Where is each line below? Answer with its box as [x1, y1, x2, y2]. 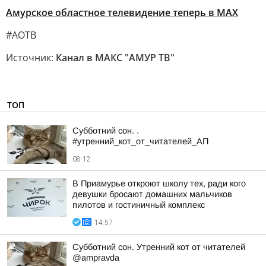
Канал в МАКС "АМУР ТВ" [56, 51, 175, 64]
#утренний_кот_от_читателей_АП [72, 137, 208, 146]
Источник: [6, 51, 56, 64]
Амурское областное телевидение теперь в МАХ [6, 6, 238, 19]
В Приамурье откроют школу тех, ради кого [72, 179, 246, 188]
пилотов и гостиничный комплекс [72, 200, 205, 210]
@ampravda [72, 253, 119, 262]
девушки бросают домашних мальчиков [72, 189, 232, 199]
